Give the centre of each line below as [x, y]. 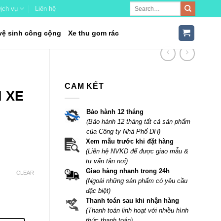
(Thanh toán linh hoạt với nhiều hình [137, 210]
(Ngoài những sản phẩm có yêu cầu [136, 181]
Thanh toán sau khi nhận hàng [132, 200]
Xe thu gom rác [93, 33]
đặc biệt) [98, 190]
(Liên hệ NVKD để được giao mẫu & [137, 151]
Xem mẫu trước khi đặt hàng [129, 141]
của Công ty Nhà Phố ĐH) [123, 131]
